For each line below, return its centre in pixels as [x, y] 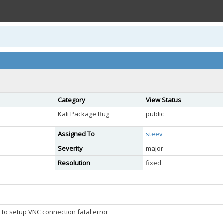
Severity [70, 148]
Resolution [74, 163]
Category [71, 100]
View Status [164, 100]
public [155, 114]
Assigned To [76, 134]
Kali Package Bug [83, 114]
